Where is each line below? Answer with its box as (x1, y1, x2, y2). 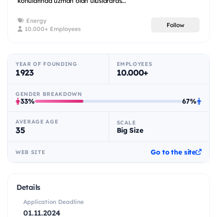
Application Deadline (23, 198, 84, 206)
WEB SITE (15, 149, 46, 156)
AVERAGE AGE (15, 118, 59, 125)
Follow (166, 21, 185, 29)
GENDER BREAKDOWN (15, 91, 82, 98)
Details (16, 183, 40, 192)
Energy (24, 17, 46, 25)
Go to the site (151, 148, 196, 157)
